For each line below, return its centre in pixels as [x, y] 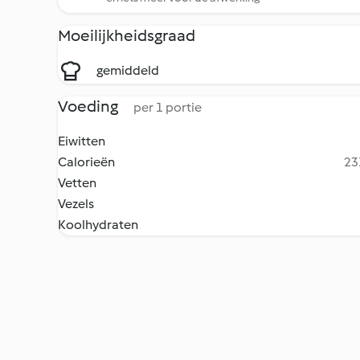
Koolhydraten [98, 225]
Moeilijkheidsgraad [127, 35]
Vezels [76, 204]
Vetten [77, 183]
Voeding [89, 106]
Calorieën [86, 162]
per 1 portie [168, 107]
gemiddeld [128, 70]
